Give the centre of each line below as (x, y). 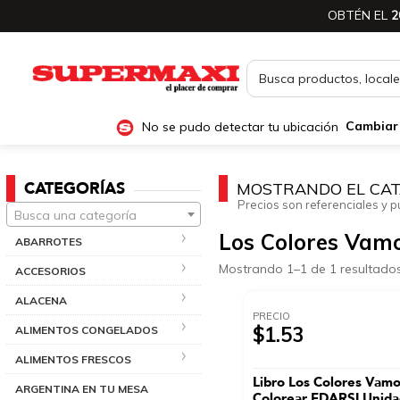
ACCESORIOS (50, 271)
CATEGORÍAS (75, 188)
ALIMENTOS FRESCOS (73, 359)
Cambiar (371, 126)
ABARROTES (49, 241)
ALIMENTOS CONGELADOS (87, 329)
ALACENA (41, 300)
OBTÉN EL (359, 16)
